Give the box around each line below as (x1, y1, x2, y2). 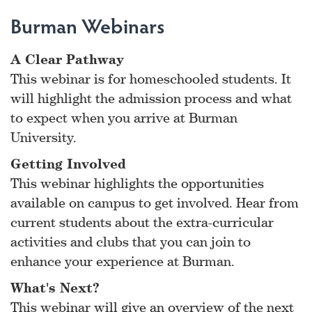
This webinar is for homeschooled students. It (10, 70, 291, 86)
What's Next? (10, 279, 100, 295)
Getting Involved (10, 155, 126, 171)
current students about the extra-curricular (10, 213, 274, 230)
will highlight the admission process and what (10, 89, 292, 106)
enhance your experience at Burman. (10, 252, 235, 269)
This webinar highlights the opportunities (10, 174, 264, 191)
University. (10, 128, 77, 145)
